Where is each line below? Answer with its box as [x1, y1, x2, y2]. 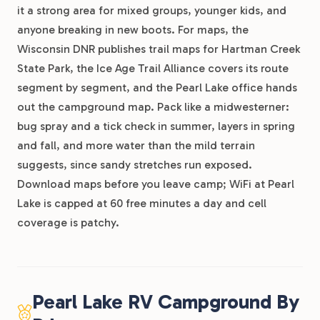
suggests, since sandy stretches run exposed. [17, 158, 252, 171]
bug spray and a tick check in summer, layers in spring [17, 119, 295, 133]
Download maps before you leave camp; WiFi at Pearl [17, 177, 294, 191]
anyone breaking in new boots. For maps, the [17, 23, 249, 36]
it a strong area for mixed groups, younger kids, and [17, 4, 286, 17]
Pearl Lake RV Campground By [31, 290, 299, 314]
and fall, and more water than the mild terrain [17, 139, 255, 152]
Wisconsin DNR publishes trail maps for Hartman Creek [17, 42, 300, 56]
